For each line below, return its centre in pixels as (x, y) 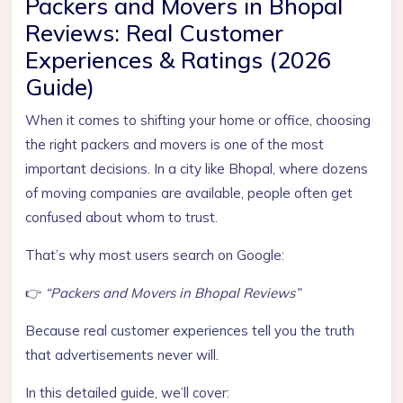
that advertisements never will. (122, 355)
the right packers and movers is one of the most (175, 144)
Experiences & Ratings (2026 (178, 60)
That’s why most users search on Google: (155, 255)
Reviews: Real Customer (154, 33)
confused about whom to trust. (121, 217)
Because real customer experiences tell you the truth (190, 331)
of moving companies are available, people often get (189, 193)
